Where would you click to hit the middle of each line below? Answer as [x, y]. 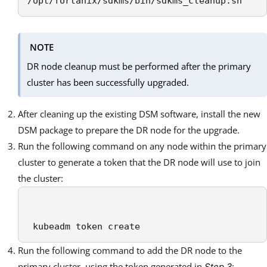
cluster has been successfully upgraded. [108, 82]
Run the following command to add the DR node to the [130, 251]
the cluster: [41, 178]
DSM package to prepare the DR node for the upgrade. [129, 130]
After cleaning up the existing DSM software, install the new [139, 114]
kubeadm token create [84, 227]
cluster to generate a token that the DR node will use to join [139, 162]
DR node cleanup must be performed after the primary [139, 66]
